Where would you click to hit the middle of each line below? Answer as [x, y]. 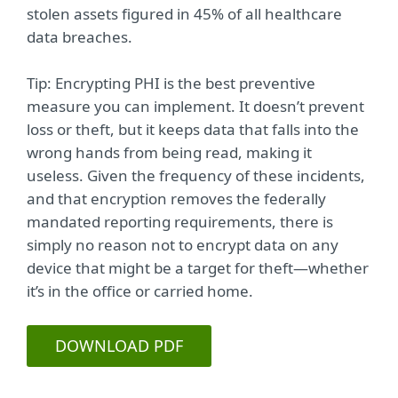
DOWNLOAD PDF [119, 346]
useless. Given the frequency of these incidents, [196, 175]
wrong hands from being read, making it [169, 152]
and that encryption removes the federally [176, 199]
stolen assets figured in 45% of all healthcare [184, 14]
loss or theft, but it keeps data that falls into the [193, 129]
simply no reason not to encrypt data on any [183, 245]
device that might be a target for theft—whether [198, 268]
